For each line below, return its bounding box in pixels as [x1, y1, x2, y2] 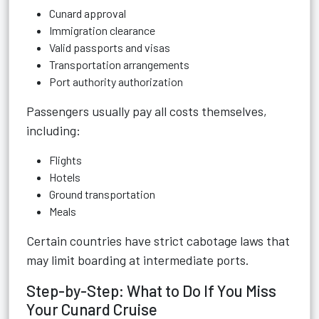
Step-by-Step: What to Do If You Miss [26, 281, 276, 300]
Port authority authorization [49, 75, 183, 88]
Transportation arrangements [49, 58, 189, 71]
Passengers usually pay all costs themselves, [26, 103, 267, 119]
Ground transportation [49, 187, 155, 201]
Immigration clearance [49, 23, 155, 37]
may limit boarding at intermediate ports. [26, 252, 249, 268]
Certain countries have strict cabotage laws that [26, 233, 290, 249]
